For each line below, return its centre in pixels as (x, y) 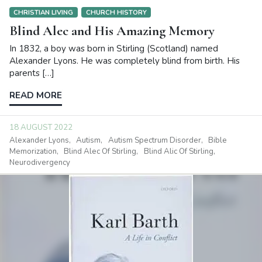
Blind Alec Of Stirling (100, 151)
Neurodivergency (40, 162)
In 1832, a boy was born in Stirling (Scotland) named (114, 49)
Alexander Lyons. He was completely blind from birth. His (125, 61)
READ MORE (36, 96)
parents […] (32, 73)
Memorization (33, 151)
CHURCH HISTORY (116, 12)
